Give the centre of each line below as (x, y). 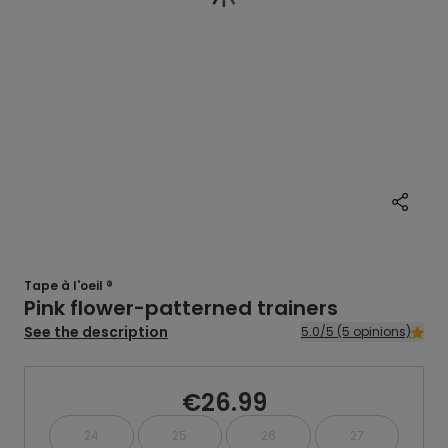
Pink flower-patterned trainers (181, 308)
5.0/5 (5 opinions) (374, 331)
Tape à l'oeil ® (68, 285)
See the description (96, 332)
